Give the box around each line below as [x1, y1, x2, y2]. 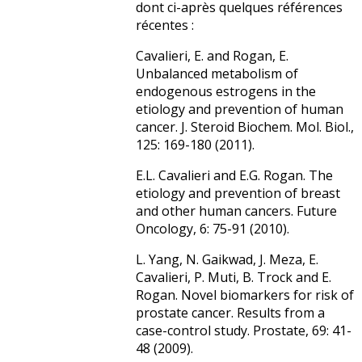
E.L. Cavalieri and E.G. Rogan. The [136, 166, 333, 185]
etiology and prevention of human [136, 100, 343, 119]
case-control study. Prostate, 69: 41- [136, 322, 351, 340]
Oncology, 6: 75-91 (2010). [136, 220, 289, 238]
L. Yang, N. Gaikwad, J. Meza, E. [136, 250, 318, 269]
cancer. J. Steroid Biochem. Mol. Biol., [136, 118, 354, 137]
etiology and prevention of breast [136, 184, 340, 203]
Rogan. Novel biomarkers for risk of [136, 286, 354, 305]
